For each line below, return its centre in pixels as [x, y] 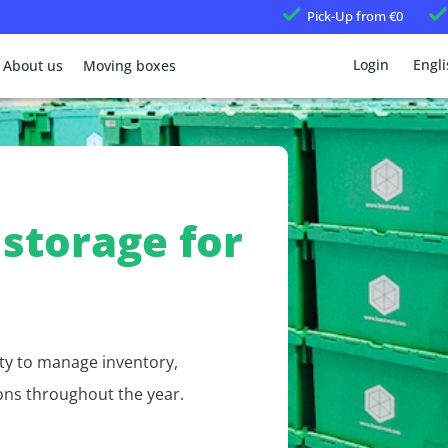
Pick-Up [330, 16]
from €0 [378, 16]
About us [33, 65]
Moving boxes [129, 65]
